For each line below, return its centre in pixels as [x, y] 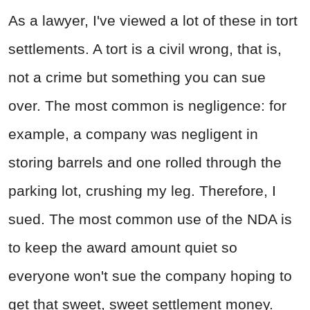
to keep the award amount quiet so [123, 248]
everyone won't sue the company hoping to [150, 276]
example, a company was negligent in [133, 134]
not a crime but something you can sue [137, 77]
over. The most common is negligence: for [147, 106]
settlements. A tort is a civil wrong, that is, [145, 49]
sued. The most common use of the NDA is [150, 219]
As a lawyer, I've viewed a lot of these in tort [153, 21]
